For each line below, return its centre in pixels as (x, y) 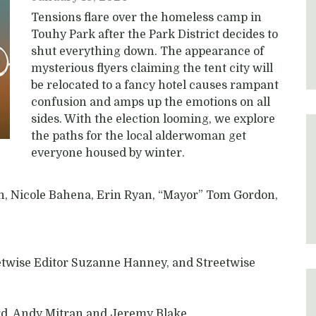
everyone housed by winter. (108, 153)
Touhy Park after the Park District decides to (154, 35)
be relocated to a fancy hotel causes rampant (155, 85)
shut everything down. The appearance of (147, 51)
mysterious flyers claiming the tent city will (152, 68)
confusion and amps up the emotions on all (151, 102)
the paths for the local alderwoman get (139, 136)
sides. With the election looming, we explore (153, 119)
